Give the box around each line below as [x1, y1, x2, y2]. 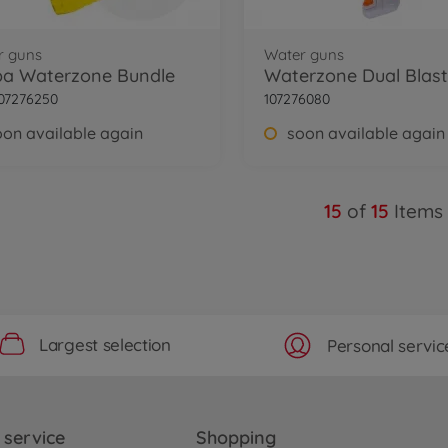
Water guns [263, 45, 344, 64]
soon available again [286, 123, 445, 143]
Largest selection [39, 333, 171, 355]
